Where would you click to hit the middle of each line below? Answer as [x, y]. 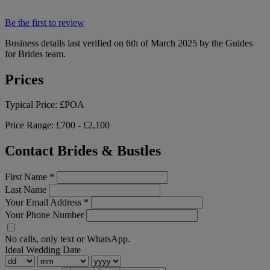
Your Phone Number [44, 215]
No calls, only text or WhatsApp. [67, 239]
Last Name [26, 190]
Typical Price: [32, 105]
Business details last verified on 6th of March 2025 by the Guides [129, 43]
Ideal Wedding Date [43, 250]
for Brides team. [35, 54]
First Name [27, 177]
